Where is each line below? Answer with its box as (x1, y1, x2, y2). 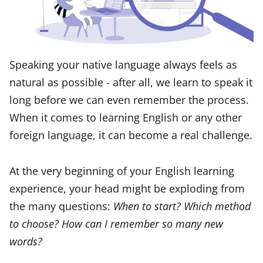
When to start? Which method (113, 198, 251, 213)
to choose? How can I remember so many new (9, 215, 223, 231)
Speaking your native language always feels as (9, 57, 237, 72)
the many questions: (9, 198, 113, 213)
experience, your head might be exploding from (9, 180, 245, 195)
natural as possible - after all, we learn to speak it (9, 75, 252, 90)
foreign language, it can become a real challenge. (9, 127, 252, 143)
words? (9, 233, 42, 248)
